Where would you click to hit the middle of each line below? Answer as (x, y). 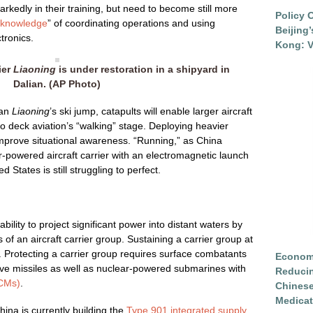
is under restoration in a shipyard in (143, 69)
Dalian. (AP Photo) (57, 84)
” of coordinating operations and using (131, 23)
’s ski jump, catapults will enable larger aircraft (151, 111)
